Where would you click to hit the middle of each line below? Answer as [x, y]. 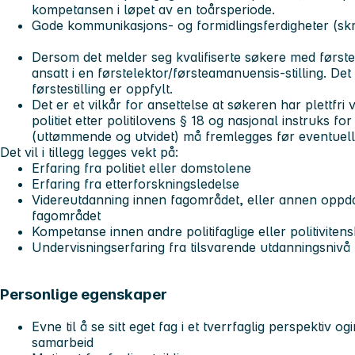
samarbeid [63, 343]
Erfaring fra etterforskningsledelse [136, 183]
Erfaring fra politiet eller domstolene [141, 168]
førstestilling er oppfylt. [102, 88]
